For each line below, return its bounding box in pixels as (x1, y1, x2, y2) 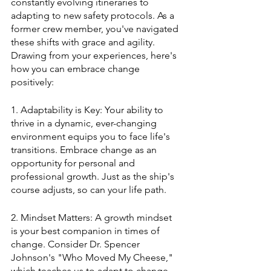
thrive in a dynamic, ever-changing (11, 117, 159, 129)
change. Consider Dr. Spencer (11, 238, 142, 250)
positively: (11, 76, 54, 88)
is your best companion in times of (11, 224, 162, 237)
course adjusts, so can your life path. (11, 183, 166, 195)
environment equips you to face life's (11, 130, 172, 142)
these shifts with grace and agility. (11, 36, 157, 48)
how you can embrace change (11, 62, 142, 74)
